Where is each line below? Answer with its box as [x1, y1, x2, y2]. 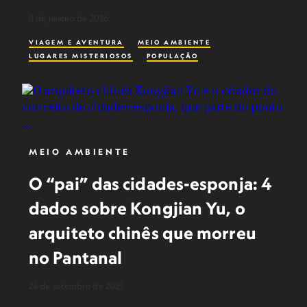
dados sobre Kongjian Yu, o [29, 198, 245, 219]
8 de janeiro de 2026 [29, 13, 108, 23]
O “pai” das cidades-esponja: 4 [29, 173, 272, 194]
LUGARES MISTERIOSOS [29, 52, 133, 60]
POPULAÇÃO [146, 52, 198, 60]
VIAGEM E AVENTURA [29, 38, 124, 46]
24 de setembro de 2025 [29, 281, 124, 291]
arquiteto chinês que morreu [29, 223, 256, 243]
